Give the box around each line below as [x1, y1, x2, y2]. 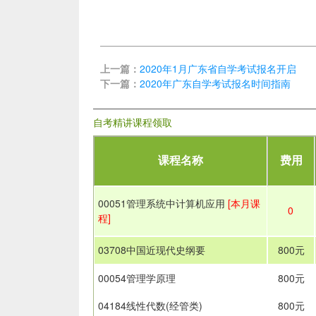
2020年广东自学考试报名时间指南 [140, 76, 291, 90]
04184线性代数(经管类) [98, 298, 202, 312]
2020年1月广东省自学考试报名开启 [140, 61, 296, 75]
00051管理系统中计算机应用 [98, 196, 228, 210]
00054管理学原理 [98, 271, 176, 285]
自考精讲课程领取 [93, 115, 172, 129]
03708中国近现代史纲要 [98, 243, 205, 257]
